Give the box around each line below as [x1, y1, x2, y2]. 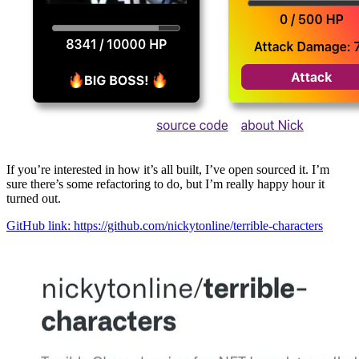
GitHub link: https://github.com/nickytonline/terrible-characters [6, 218, 323, 232]
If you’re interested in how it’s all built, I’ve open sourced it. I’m [6, 162, 329, 176]
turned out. [6, 191, 61, 205]
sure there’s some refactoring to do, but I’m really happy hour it [6, 176, 325, 191]
